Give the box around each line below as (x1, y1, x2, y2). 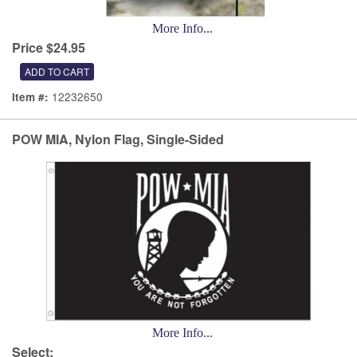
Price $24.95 (12, 38, 85, 57)
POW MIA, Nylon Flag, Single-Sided (12, 130, 224, 148)
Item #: (12, 89, 52, 104)
